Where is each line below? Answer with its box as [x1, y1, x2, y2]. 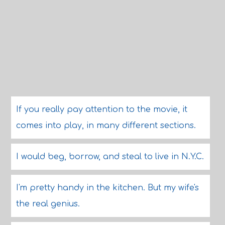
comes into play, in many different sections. [16, 121, 196, 130]
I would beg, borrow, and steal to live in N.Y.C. [16, 152, 204, 161]
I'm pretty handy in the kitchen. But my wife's [16, 183, 199, 192]
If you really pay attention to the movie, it [16, 105, 187, 114]
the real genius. [16, 199, 80, 208]
